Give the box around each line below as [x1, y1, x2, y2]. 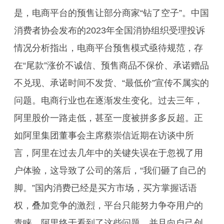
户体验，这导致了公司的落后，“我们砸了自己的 [14, 165, 206, 175]
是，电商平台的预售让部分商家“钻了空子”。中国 [14, 8, 209, 18]
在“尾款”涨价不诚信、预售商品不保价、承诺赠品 [14, 60, 209, 70]
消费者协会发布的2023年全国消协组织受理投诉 [14, 25, 205, 35]
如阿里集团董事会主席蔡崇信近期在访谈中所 [14, 130, 194, 140]
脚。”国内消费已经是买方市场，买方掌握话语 [14, 183, 197, 193]
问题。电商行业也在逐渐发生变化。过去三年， [14, 95, 203, 105]
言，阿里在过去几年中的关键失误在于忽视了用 [14, 148, 203, 158]
